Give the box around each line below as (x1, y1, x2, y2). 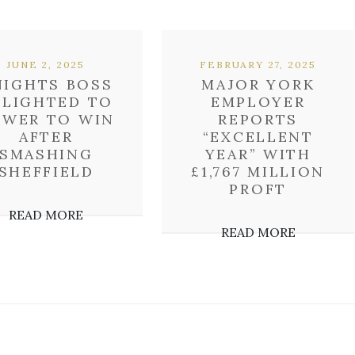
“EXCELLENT (202, 128, 314, 146)
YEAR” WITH (204, 145, 311, 163)
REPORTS (218, 110, 299, 128)
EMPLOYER (210, 93, 306, 111)
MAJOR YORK (201, 75, 315, 94)
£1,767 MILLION (191, 162, 326, 181)
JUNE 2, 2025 (7, 59, 86, 71)
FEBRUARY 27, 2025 (200, 59, 317, 71)
